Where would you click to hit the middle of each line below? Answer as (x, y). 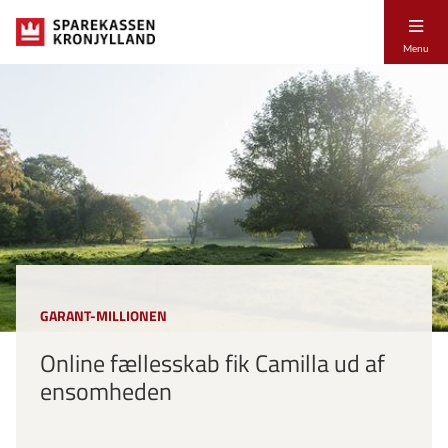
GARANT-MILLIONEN (103, 315)
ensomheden (106, 390)
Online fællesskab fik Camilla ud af (212, 362)
